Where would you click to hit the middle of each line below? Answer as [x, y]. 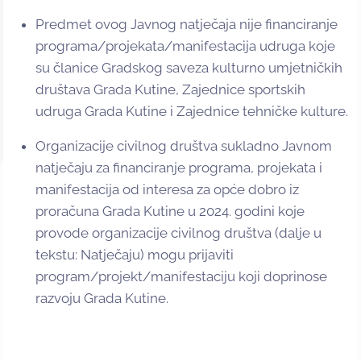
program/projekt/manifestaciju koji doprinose [181, 277]
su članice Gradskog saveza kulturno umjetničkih [189, 68]
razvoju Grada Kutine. [102, 299]
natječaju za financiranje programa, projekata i [179, 168]
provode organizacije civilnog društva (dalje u [178, 233]
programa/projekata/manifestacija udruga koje [185, 46]
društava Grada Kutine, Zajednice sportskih [170, 90]
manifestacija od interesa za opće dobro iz [167, 190]
